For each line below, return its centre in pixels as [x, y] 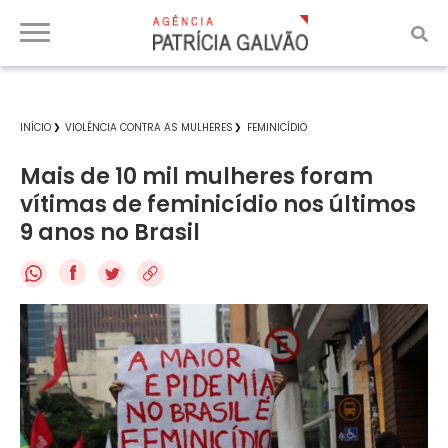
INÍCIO [35, 127]
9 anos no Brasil [110, 232]
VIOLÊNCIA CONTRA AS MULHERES [149, 127]
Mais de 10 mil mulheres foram [196, 176]
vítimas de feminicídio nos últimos [218, 204]
